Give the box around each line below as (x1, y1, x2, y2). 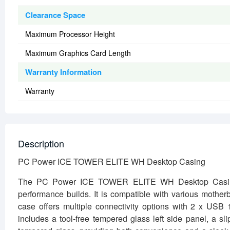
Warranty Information (25, 66, 102, 78)
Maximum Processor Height (25, 29, 115, 40)
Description (18, 137, 64, 150)
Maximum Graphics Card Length (25, 48, 131, 59)
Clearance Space (25, 9, 85, 21)
